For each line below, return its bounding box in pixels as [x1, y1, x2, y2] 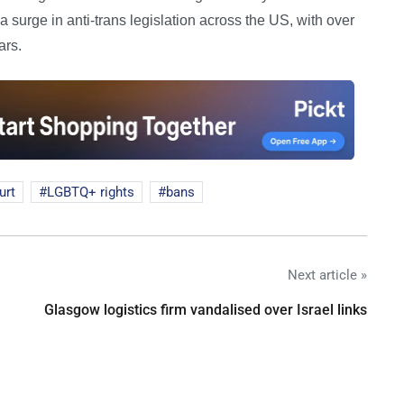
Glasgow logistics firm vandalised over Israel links [44, 300, 367, 318]
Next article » [288, 266, 367, 283]
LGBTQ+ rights [47, 183, 134, 200]
